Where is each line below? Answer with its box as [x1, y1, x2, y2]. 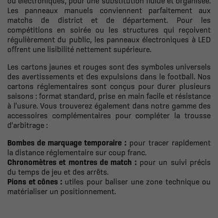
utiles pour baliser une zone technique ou [62, 177, 211, 186]
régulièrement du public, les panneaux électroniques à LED [7, 35, 211, 44]
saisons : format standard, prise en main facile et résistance [7, 91, 211, 100]
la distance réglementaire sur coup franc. [7, 147, 146, 157]
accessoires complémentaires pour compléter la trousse [7, 110, 211, 120]
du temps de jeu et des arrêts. [7, 167, 109, 176]
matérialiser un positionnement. [7, 186, 116, 196]
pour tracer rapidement [126, 138, 211, 147]
